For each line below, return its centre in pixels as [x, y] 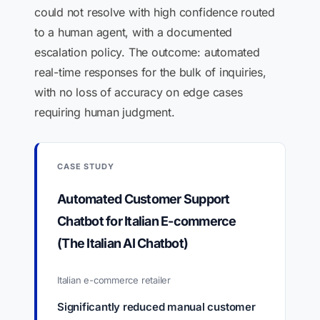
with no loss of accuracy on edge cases [139, 92]
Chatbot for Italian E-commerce [147, 221]
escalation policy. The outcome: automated [147, 52]
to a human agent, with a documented [134, 32]
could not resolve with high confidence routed [155, 12]
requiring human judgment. [105, 112]
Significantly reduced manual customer [156, 307]
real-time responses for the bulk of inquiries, [150, 72]
